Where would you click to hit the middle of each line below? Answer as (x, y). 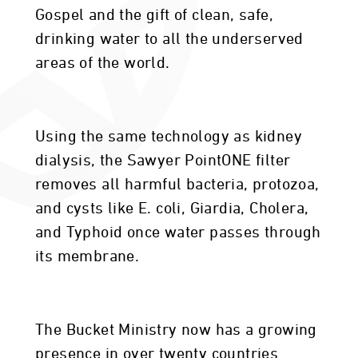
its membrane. (89, 257)
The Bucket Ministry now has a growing (176, 330)
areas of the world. (105, 63)
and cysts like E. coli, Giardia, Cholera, (172, 209)
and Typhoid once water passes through (178, 233)
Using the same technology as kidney (169, 137)
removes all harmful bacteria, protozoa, (177, 185)
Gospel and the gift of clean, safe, (154, 15)
